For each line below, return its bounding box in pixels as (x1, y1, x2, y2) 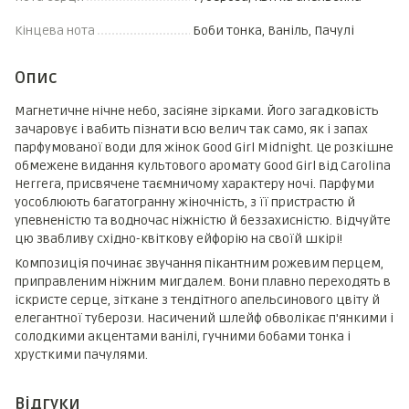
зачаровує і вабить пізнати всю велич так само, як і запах (15, 121, 368, 137)
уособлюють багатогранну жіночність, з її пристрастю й (15, 194, 355, 210)
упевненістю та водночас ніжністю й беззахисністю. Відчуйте (15, 213, 391, 228)
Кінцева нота (15, 23, 95, 38)
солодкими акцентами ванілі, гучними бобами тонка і (15, 329, 351, 344)
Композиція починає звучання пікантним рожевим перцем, (15, 256, 383, 271)
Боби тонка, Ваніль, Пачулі (193, 23, 354, 38)
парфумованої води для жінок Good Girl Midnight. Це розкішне (15, 140, 393, 155)
